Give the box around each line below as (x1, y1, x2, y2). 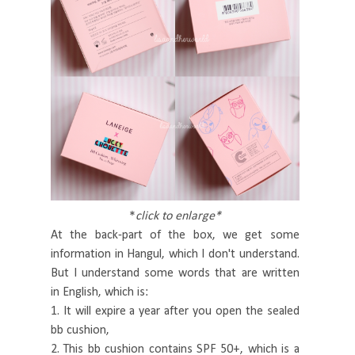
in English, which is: (51, 286, 148, 300)
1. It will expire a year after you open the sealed (51, 305, 300, 319)
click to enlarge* (135, 210, 221, 223)
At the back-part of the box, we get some (51, 229, 300, 242)
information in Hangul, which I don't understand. (51, 248, 300, 261)
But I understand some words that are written (51, 267, 300, 281)
